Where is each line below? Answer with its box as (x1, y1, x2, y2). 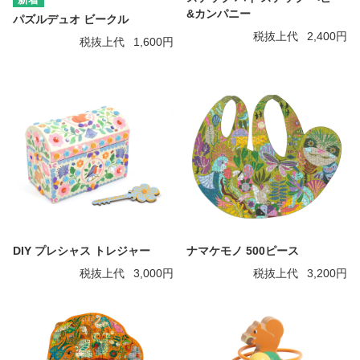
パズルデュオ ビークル (13, 13, 129, 26)
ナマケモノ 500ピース (186, 244, 299, 257)
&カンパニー (186, 7, 251, 20)
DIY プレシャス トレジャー (13, 244, 150, 257)
